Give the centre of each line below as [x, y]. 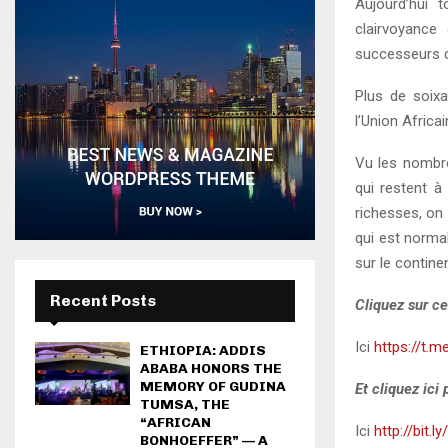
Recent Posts [103, 300]
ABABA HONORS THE [211, 368]
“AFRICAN [175, 422]
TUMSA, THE [185, 404]
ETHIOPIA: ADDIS [203, 350]
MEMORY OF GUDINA [213, 386]
